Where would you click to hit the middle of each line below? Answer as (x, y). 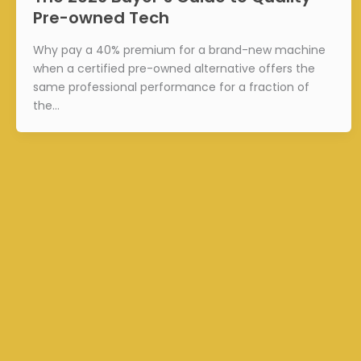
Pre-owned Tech (101, 18)
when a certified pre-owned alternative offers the (174, 68)
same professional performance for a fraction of (171, 87)
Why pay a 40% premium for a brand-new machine (179, 50)
